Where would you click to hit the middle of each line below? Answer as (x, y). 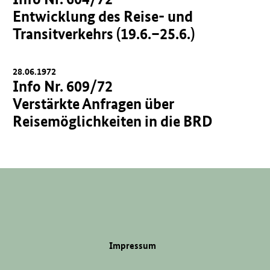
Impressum (133, 246)
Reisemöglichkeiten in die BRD (113, 121)
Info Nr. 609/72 (63, 86)
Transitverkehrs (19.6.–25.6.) (104, 34)
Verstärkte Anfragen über (94, 104)
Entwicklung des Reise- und (103, 16)
